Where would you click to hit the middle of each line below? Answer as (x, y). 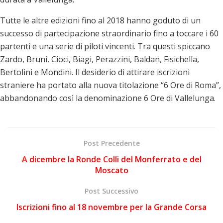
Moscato (111, 170)
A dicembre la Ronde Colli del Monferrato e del (111, 159)
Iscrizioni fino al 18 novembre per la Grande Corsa (111, 207)
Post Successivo (111, 191)
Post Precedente (111, 143)
